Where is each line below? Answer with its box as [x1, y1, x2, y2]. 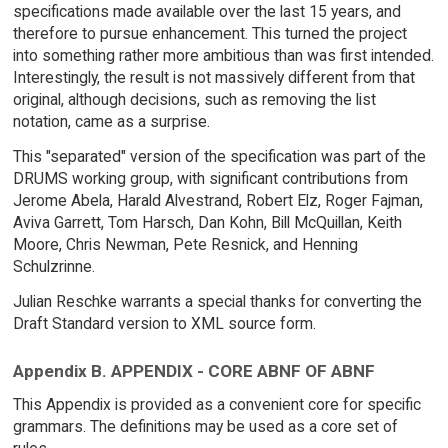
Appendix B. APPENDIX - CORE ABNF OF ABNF [12, 360, 375, 381]
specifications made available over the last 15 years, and [12, 2, 401, 22]
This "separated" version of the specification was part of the [12, 147, 426, 167]
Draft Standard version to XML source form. [12, 313, 316, 333]
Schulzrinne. [12, 257, 95, 277]
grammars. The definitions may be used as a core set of [12, 417, 398, 437]
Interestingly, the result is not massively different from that [12, 68, 415, 88]
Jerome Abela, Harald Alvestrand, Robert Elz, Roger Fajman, [12, 191, 423, 211]
